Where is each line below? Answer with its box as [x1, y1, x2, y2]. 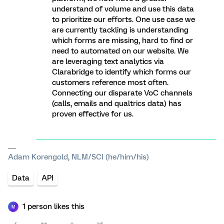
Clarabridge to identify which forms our [52, 67, 191, 76]
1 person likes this [22, 202, 84, 211]
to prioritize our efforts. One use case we [52, 15, 195, 24]
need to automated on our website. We [52, 46, 188, 55]
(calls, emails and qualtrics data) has [52, 99, 181, 108]
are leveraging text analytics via [52, 57, 164, 66]
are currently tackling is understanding [52, 25, 188, 34]
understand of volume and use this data [52, 4, 194, 13]
